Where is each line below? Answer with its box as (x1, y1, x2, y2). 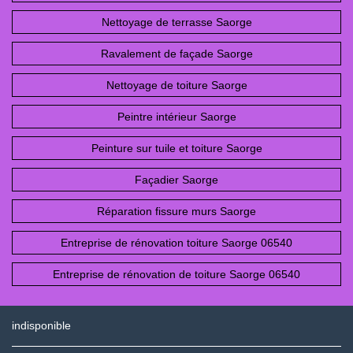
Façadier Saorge (135, 173, 218, 186)
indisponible (12, 318, 71, 332)
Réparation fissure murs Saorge (97, 204, 256, 217)
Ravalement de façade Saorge (100, 46, 253, 60)
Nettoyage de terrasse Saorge (101, 15, 252, 28)
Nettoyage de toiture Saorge (106, 78, 247, 91)
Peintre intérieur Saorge (117, 110, 236, 123)
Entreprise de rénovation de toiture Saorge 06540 (53, 267, 300, 281)
